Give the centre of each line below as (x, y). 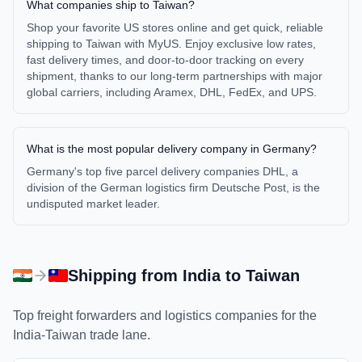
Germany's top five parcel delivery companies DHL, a (162, 171)
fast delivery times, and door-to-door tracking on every (165, 60)
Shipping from (125, 276)
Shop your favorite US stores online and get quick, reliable (175, 27)
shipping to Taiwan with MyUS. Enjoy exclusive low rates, (171, 44)
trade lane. (118, 335)
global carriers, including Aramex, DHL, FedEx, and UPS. (172, 92)
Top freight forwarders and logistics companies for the (165, 316)
